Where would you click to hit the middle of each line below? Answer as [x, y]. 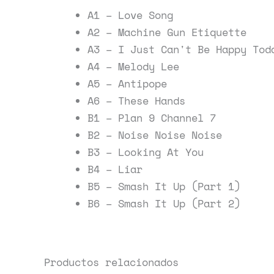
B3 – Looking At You [146, 152]
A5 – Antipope [127, 83]
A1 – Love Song [130, 15]
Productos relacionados [111, 262]
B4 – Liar [115, 169]
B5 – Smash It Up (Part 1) [164, 186]
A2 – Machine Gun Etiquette [167, 32]
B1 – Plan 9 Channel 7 [152, 117]
